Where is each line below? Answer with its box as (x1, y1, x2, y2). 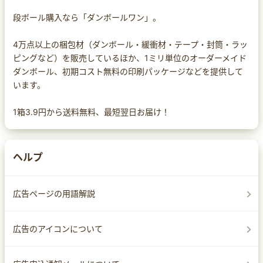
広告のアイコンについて (13, 223, 103, 234)
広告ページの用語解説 (13, 188, 95, 198)
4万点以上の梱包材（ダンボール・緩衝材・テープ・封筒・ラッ (13, 39, 248, 49)
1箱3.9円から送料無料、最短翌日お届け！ (13, 106, 170, 117)
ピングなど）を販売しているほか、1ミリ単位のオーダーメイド (13, 52, 247, 63)
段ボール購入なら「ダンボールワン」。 (13, 12, 161, 22)
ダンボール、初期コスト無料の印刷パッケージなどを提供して (13, 66, 243, 76)
